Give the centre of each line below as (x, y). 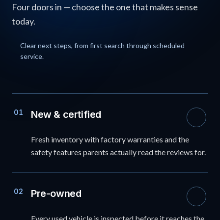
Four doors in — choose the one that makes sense (105, 7)
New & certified (66, 114)
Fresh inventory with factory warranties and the (110, 139)
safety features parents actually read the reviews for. (118, 152)
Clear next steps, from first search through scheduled (103, 45)
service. (32, 56)
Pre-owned (56, 193)
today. (24, 21)
